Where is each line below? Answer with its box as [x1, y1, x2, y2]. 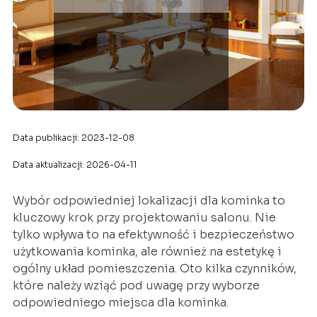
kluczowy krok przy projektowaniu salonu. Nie [12, 210, 276, 226]
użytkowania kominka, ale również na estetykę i [12, 244, 282, 260]
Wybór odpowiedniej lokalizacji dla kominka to [12, 193, 285, 209]
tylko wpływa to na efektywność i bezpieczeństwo [12, 227, 294, 243]
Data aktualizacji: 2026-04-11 [12, 159, 137, 171]
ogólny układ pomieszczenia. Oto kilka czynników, [12, 261, 296, 277]
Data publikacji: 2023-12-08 [12, 132, 134, 144]
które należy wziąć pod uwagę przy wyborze [12, 278, 260, 294]
